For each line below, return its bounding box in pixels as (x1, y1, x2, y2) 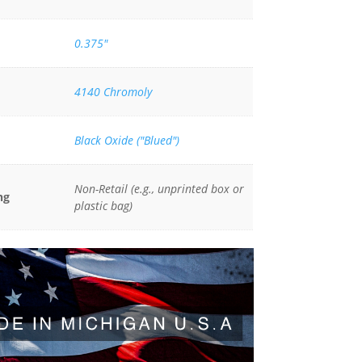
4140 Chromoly (74, 83, 152, 99)
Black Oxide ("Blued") (74, 132, 179, 148)
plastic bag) (74, 197, 133, 213)
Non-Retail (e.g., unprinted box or (74, 180, 244, 196)
